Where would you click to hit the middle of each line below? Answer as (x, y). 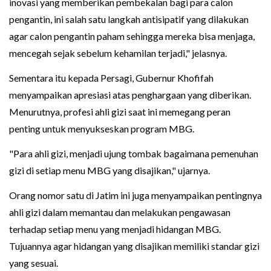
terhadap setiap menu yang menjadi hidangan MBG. (115, 229)
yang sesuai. (34, 263)
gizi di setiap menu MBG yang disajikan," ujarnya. (109, 171)
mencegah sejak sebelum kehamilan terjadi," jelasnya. (118, 53)
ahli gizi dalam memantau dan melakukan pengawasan (120, 212)
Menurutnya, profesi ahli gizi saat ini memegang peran (120, 112)
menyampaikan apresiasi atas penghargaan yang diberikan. (130, 95)
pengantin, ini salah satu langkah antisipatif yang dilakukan (129, 19)
